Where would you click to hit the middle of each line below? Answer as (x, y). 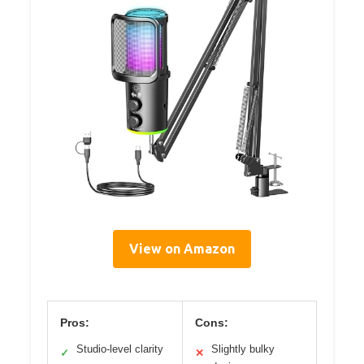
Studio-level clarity (120, 349)
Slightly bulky (243, 349)
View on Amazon (182, 248)
